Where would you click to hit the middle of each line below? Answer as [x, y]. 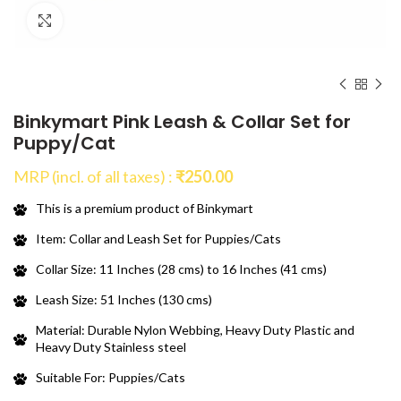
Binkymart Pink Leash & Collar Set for [182, 121]
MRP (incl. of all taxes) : [93, 176]
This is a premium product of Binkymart [145, 208]
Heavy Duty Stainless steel [111, 346]
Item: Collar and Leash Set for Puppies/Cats [158, 238]
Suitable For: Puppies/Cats [111, 377]
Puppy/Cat [64, 143]
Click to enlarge [107, 20]
